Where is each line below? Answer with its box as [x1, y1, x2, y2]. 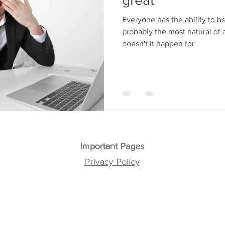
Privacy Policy [84, 156, 140, 167]
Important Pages [80, 141, 144, 151]
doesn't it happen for [122, 39, 194, 48]
